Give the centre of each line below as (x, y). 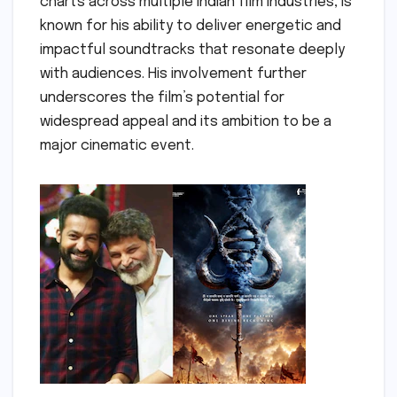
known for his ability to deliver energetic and (191, 26)
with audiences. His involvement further (173, 74)
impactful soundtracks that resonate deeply (192, 50)
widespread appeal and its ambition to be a (186, 122)
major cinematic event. (117, 146)
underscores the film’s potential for (162, 98)
